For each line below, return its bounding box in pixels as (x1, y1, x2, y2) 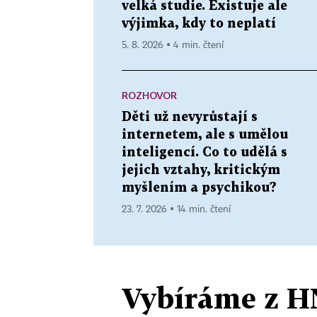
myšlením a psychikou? (122, 181, 277, 194)
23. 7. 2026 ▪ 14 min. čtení (122, 204, 231, 214)
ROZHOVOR (122, 88, 177, 101)
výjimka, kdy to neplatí (122, 17, 276, 30)
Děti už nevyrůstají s (122, 110, 258, 123)
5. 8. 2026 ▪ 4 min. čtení (122, 40, 224, 50)
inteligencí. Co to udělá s (122, 146, 287, 158)
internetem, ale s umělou (122, 128, 288, 141)
